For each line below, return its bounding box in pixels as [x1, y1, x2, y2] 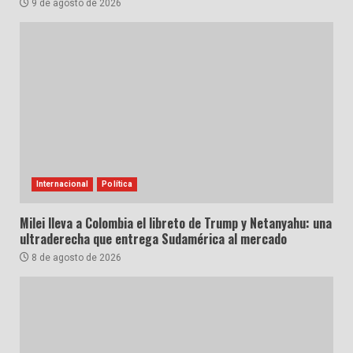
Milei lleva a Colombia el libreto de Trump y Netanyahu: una [20, 214, 332, 232]
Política [102, 180, 133, 188]
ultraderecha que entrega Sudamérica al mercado [20, 229, 287, 248]
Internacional [36, 180, 89, 188]
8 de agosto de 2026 [29, 252, 121, 263]
